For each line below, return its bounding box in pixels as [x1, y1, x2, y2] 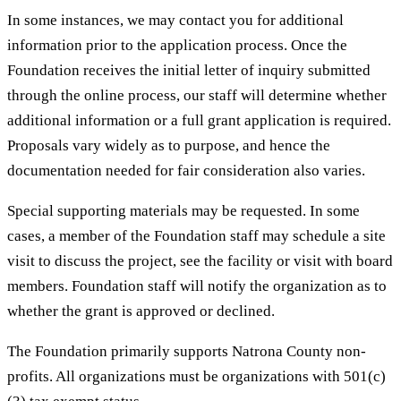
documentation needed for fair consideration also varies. [7, 161, 365, 179]
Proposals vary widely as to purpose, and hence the [7, 136, 330, 154]
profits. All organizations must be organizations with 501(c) [7, 367, 386, 385]
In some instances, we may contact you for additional [7, 11, 344, 29]
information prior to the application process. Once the [7, 36, 347, 54]
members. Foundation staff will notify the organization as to [7, 277, 387, 294]
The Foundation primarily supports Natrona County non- [7, 342, 366, 360]
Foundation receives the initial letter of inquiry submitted [7, 61, 371, 79]
